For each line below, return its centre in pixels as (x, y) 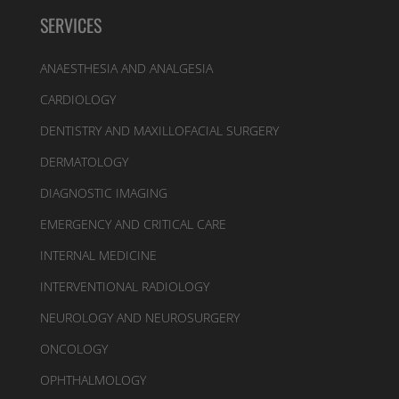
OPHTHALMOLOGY (93, 380)
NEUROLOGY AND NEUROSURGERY (139, 318)
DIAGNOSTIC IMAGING (103, 193)
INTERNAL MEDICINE (98, 255)
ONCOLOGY (73, 349)
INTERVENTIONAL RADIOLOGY (124, 286)
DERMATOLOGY (84, 162)
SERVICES (70, 25)
